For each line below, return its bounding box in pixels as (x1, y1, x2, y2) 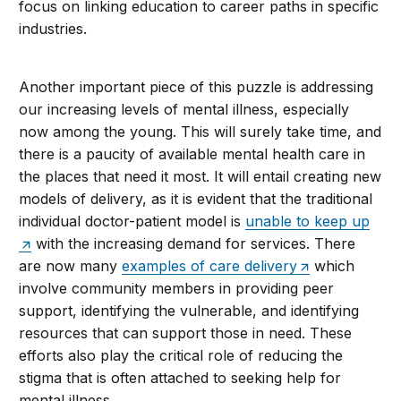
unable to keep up (245, 212, 371, 231)
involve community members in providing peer (19, 279, 335, 298)
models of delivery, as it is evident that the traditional (19, 190, 373, 209)
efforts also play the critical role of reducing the (19, 346, 344, 365)
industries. (19, 20, 88, 38)
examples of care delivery (122, 257, 298, 276)
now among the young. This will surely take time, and (19, 123, 382, 141)
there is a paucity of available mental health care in (19, 145, 366, 164)
